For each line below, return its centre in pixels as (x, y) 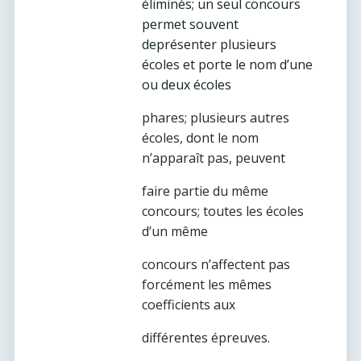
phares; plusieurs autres (216, 118)
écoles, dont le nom (200, 138)
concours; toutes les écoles (223, 211)
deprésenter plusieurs (209, 44)
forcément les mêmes (207, 284)
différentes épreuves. (206, 338)
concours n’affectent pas (216, 264)
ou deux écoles (187, 85)
